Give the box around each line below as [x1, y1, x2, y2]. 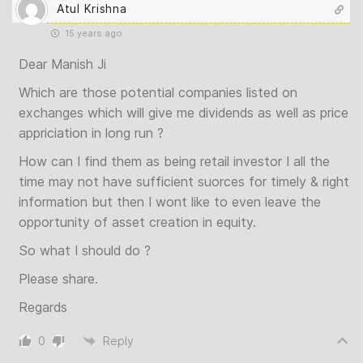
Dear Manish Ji [19, 55, 106, 72]
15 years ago [62, 27, 122, 39]
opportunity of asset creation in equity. [19, 213, 256, 230]
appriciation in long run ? [19, 124, 164, 141]
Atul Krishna [57, 2, 127, 16]
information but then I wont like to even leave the [19, 193, 321, 210]
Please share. [19, 270, 98, 287]
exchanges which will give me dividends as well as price [19, 104, 348, 121]
